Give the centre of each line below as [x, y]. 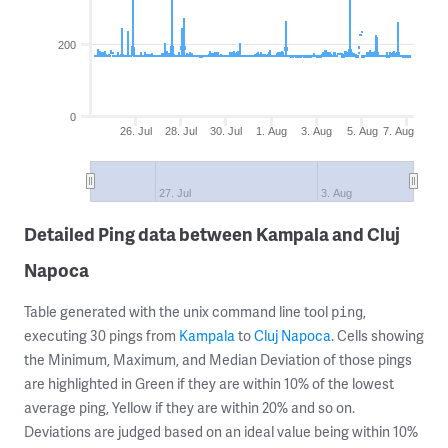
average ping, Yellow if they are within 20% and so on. [189, 407]
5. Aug [362, 131]
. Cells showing [377, 335]
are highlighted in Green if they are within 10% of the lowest [209, 383]
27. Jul [175, 193]
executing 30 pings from [101, 335]
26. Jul [135, 131]
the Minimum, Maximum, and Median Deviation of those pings [218, 359]
